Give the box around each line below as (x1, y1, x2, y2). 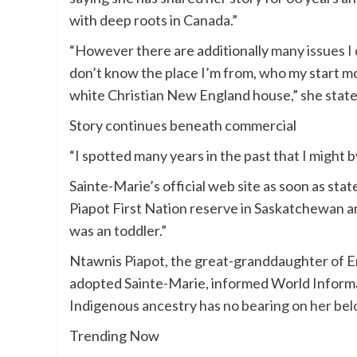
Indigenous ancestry (69, 296, 199, 314)
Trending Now (69, 326, 159, 344)
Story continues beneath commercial (69, 116, 296, 134)
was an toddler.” (69, 221, 167, 239)
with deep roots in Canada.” (69, 10, 237, 29)
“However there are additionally (69, 41, 271, 59)
